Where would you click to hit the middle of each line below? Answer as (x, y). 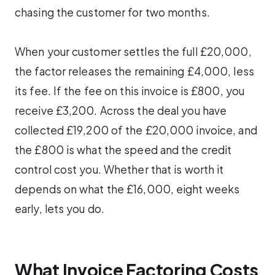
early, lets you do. (60, 209)
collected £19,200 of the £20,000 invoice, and (136, 130)
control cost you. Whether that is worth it (119, 170)
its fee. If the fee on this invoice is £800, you (130, 91)
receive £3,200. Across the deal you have (121, 111)
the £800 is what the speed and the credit (123, 150)
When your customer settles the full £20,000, (133, 52)
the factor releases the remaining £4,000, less (134, 72)
